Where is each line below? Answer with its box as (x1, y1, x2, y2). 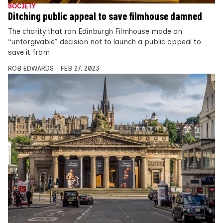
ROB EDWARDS (8, 65, 54, 73)
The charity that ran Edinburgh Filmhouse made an (8, 27, 182, 36)
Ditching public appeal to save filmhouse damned (8, 10, 202, 22)
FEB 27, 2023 (60, 65, 100, 73)
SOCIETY (8, 2, 35, 10)
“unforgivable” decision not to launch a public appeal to (8, 37, 201, 47)
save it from (8, 48, 50, 57)
